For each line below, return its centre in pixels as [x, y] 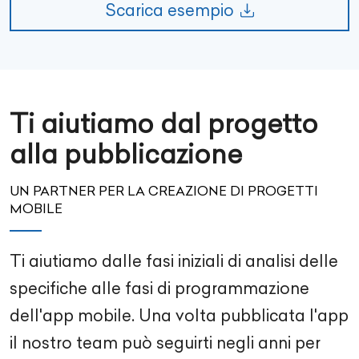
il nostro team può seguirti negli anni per [165, 343]
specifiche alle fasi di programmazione [159, 288]
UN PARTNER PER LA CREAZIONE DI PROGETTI [164, 191]
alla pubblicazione [126, 154]
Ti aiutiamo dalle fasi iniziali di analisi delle [174, 261]
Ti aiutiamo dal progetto [164, 123]
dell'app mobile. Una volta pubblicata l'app [179, 315]
